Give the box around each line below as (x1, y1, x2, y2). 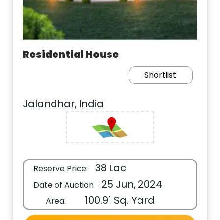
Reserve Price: (33, 163, 88, 174)
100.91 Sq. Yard (82, 193, 155, 207)
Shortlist (144, 69, 177, 81)
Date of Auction (33, 179, 94, 191)
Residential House (23, 48, 119, 61)
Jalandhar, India (23, 97, 104, 110)
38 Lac (93, 161, 127, 175)
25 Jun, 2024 (99, 177, 163, 191)
